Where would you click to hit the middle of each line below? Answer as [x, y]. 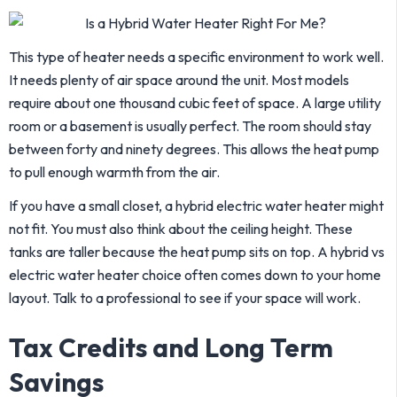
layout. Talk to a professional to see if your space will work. [185, 298]
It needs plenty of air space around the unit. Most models [179, 80]
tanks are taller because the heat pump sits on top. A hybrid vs [197, 252]
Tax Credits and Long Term [171, 348]
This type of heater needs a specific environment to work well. [196, 57]
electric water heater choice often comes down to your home [195, 275]
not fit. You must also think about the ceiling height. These [181, 229]
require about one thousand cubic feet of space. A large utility [195, 103]
